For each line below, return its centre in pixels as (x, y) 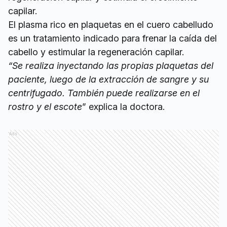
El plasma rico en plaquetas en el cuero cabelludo (111, 25)
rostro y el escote (45, 107)
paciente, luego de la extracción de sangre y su (108, 80)
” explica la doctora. (123, 107)
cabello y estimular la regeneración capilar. (96, 52)
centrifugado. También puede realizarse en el (104, 93)
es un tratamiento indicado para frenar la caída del (112, 39)
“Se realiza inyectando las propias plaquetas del (111, 66)
